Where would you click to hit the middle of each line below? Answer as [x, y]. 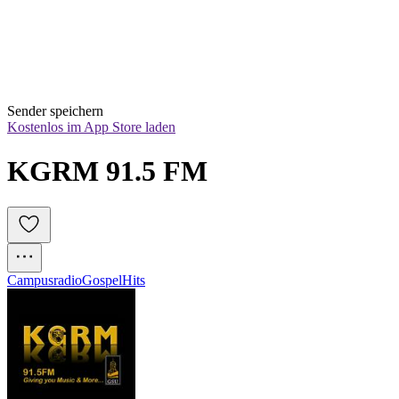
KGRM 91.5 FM [107, 171]
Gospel [102, 281]
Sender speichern [55, 111]
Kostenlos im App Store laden [91, 127]
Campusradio [45, 281]
